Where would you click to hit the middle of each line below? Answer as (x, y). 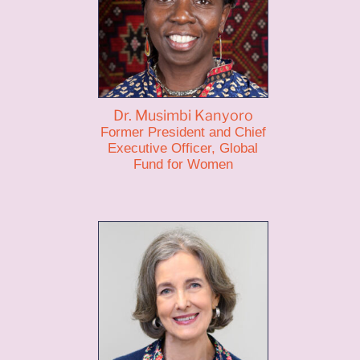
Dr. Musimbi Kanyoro (183, 115)
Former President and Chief (183, 132)
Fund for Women (183, 164)
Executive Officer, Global (183, 148)
